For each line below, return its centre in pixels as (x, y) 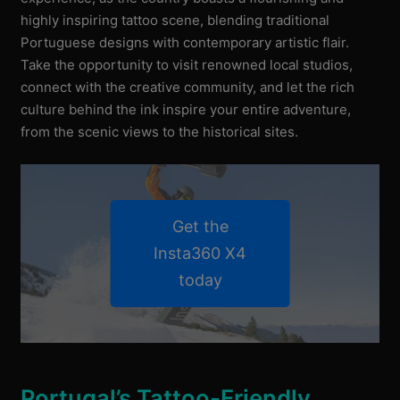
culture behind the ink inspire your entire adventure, (186, 109)
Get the (200, 226)
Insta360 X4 (200, 253)
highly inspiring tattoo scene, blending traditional (175, 20)
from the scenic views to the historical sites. (160, 131)
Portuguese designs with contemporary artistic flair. (185, 42)
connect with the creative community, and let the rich (188, 87)
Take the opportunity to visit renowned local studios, (187, 64)
